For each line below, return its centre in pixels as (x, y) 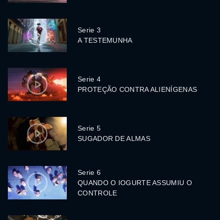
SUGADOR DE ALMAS (114, 139)
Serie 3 (89, 30)
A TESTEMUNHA (105, 41)
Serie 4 (89, 79)
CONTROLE (97, 193)
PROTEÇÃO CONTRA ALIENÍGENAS (137, 90)
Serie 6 (89, 172)
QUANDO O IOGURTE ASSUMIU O (135, 182)
